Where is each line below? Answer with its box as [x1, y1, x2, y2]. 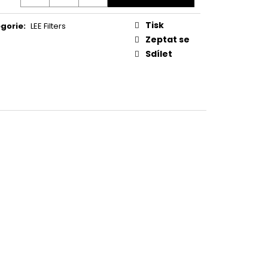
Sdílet [145, 47, 172, 60]
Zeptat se [145, 33, 190, 45]
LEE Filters [31, 20, 66, 32]
